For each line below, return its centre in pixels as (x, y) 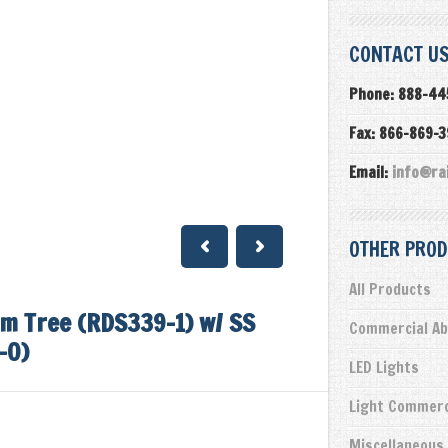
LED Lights (383, 367)
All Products (389, 289)
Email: (370, 172)
